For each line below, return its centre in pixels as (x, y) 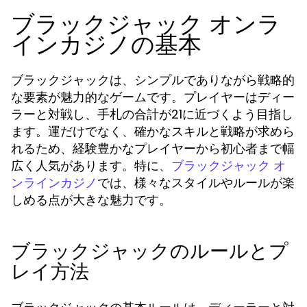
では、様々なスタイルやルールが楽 (196, 183)
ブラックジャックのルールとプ (150, 251)
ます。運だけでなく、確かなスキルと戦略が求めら (153, 131)
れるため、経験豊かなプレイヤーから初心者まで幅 (153, 148)
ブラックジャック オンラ (146, 24)
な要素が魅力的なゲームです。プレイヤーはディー (153, 97)
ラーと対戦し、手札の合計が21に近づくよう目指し (152, 114)
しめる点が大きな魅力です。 (91, 200)
